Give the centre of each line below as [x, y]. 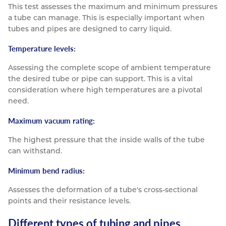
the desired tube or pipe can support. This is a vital [100, 79]
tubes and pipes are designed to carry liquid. [90, 29]
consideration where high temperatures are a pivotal [105, 90]
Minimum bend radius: [46, 171]
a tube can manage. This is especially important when [106, 18]
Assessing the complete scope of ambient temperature [109, 68]
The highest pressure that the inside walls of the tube [106, 140]
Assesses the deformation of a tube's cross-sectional [103, 190]
